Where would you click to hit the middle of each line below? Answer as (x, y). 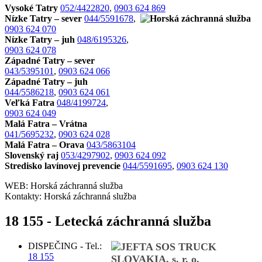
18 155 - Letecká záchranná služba (108, 221)
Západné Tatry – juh (46, 81)
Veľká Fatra (30, 102)
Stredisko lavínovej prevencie (63, 166)
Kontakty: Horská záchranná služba (70, 196)
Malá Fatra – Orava (44, 144)
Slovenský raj (32, 155)
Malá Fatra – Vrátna (46, 123)
